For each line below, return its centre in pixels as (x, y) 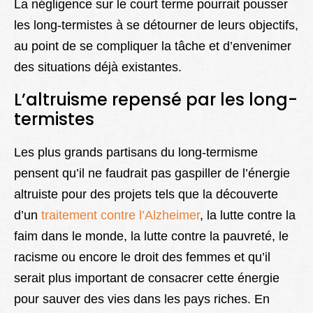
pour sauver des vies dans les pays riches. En (142, 299)
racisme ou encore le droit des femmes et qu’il (142, 257)
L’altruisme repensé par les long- (156, 100)
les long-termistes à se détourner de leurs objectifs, (156, 26)
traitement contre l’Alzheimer (121, 216)
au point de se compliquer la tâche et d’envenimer (153, 46)
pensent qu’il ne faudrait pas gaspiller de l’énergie (152, 174)
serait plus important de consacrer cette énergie (147, 278)
